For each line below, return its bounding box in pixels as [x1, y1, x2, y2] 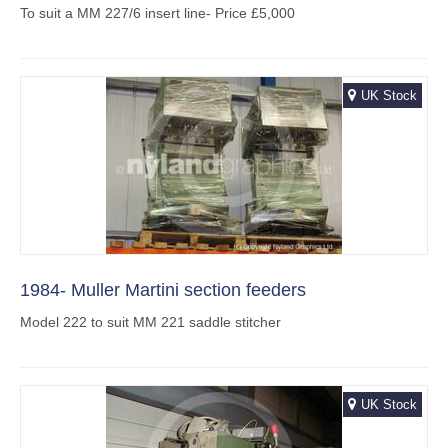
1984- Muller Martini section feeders [20, 280, 306, 301]
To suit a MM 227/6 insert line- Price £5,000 [20, 5, 295, 22]
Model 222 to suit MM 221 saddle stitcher [20, 314, 281, 331]
